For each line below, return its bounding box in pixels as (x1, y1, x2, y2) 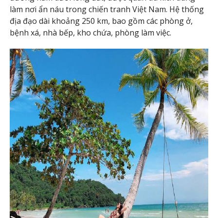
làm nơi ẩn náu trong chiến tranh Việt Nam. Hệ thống (10, 3, 204, 15)
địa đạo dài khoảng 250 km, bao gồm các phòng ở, (10, 15, 193, 26)
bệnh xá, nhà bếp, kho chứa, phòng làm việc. (10, 27, 171, 38)
